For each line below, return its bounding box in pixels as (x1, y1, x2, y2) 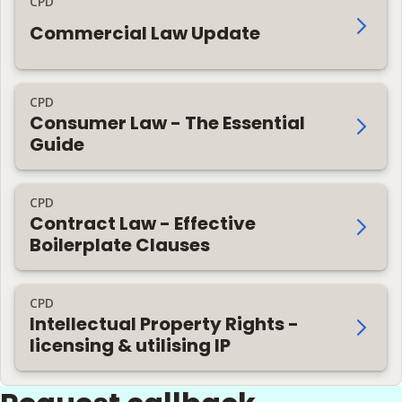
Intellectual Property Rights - (30, 310, 299, 336)
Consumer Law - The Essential (30, 109, 305, 135)
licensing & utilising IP (30, 332, 231, 358)
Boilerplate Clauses (30, 232, 210, 258)
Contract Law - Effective (30, 210, 256, 236)
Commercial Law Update (30, 20, 260, 46)
